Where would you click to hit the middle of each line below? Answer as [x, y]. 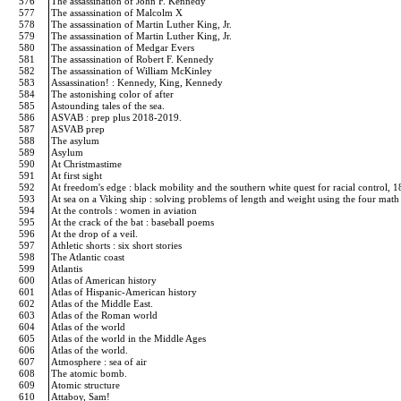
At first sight [78, 175]
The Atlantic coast [89, 257]
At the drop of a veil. [96, 234]
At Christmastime [88, 164]
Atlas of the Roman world [106, 315]
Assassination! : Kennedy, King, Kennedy [138, 82]
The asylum [77, 141]
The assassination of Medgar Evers [124, 47]
